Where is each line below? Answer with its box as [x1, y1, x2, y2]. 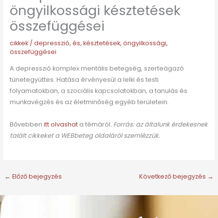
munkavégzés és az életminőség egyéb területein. [9, 97, 169, 106]
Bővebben [9, 120, 44, 128]
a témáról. [79, 120, 113, 128]
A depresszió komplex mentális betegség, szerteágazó [9, 64, 184, 73]
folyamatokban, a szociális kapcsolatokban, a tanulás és [9, 86, 187, 95]
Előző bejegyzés [10, 172, 62, 181]
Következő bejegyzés [139, 172, 208, 181]
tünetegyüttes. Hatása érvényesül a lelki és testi [9, 75, 159, 84]
